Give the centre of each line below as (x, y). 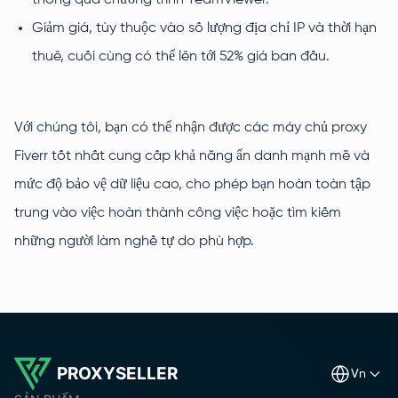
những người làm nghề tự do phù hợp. (134, 242)
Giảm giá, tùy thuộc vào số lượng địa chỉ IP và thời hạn (204, 29)
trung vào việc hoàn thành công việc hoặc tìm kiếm (178, 214)
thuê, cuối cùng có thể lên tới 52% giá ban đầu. (181, 57)
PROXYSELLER (117, 374)
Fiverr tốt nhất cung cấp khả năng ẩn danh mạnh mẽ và (192, 157)
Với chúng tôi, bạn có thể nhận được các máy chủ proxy (191, 128)
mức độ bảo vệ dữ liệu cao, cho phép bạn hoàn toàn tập (192, 185)
